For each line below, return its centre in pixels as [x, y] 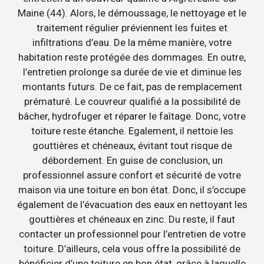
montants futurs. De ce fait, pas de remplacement [132, 86]
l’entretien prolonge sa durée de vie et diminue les [132, 72]
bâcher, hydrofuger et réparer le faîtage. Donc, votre [132, 116]
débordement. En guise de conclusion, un [132, 160]
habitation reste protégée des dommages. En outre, [132, 57]
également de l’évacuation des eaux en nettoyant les [132, 204]
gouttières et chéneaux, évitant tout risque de [132, 145]
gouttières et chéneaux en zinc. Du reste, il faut [132, 219]
